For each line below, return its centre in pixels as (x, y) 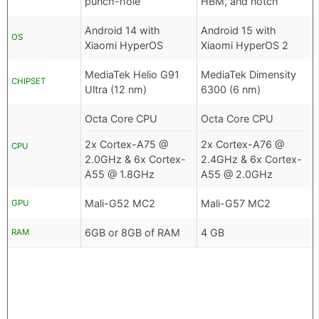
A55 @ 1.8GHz (120, 174)
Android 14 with (122, 31)
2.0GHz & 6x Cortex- (135, 159)
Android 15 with (239, 31)
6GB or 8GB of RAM (132, 233)
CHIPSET (28, 82)
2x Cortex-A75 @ (126, 145)
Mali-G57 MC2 (236, 204)
